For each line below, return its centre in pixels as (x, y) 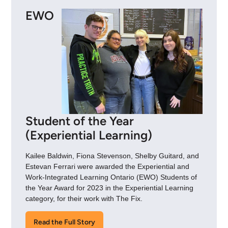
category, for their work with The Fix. (84, 198)
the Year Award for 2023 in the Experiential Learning (109, 188)
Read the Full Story (64, 222)
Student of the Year (79, 121)
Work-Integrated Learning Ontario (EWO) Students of (111, 177)
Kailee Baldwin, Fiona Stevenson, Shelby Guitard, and (112, 155)
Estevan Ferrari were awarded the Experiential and (107, 166)
